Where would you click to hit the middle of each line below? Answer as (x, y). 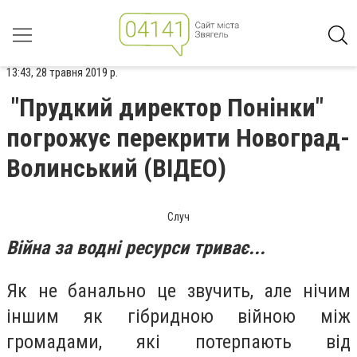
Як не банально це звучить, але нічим (178, 290)
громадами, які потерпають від (178, 341)
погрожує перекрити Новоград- (178, 138)
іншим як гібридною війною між (178, 316)
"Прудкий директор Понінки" (167, 108)
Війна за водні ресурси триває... (136, 248)
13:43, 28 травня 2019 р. (62, 73)
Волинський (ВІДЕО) (116, 168)
